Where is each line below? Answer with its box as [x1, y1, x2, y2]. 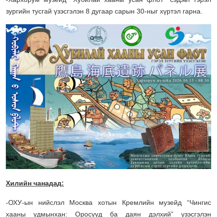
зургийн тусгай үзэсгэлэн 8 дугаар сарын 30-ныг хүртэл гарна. [6, 7, 202, 15]
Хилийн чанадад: [6, 179, 64, 187]
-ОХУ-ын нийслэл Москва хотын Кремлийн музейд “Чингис [6, 199, 211, 207]
